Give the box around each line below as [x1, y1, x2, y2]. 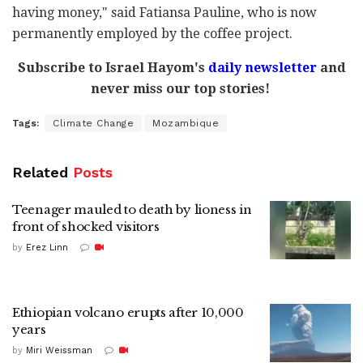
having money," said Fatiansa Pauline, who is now [12, 5, 317, 21]
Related [12, 164, 68, 181]
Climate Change [53, 117, 134, 130]
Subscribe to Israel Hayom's [17, 60, 208, 76]
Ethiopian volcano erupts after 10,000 [12, 305, 244, 321]
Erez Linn [26, 242, 68, 254]
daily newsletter [207, 60, 317, 76]
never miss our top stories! [90, 81, 273, 97]
